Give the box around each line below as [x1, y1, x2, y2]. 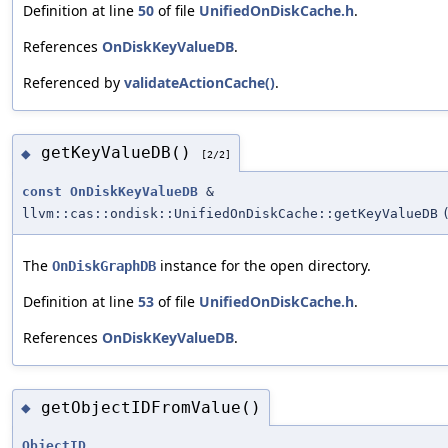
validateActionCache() [124, 72, 275, 92]
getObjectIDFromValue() [41, 397, 261, 417]
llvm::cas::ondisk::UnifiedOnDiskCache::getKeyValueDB [22, 205, 438, 221]
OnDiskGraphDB [52, 257, 156, 274]
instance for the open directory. [156, 255, 371, 275]
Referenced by [23, 72, 124, 92]
